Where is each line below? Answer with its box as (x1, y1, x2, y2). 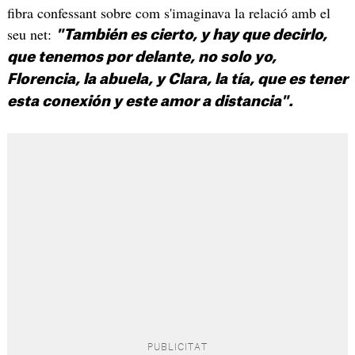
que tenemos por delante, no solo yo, (6, 49, 277, 64)
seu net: (6, 24, 55, 44)
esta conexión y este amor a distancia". (6, 94, 293, 109)
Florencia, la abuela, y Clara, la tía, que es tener (6, 71, 348, 86)
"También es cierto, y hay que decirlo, (55, 27, 327, 42)
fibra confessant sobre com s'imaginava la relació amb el (6, 2, 330, 22)
